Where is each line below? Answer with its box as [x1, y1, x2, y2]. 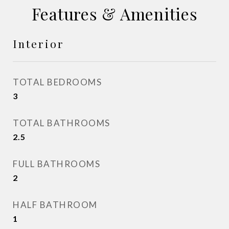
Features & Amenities [31, 3, 198, 25]
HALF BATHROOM [13, 199, 98, 210]
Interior [13, 36, 64, 51]
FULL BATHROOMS [13, 158, 100, 169]
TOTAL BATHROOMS [13, 118, 110, 128]
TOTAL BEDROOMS [13, 77, 102, 87]
